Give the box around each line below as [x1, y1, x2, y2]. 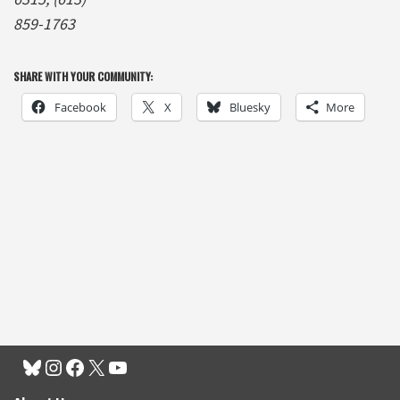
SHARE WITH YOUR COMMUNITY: [13, 68, 153, 84]
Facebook [54, 98, 106, 115]
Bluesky [229, 98, 271, 115]
